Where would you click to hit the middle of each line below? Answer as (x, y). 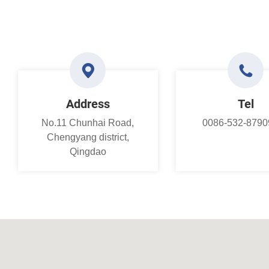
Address (88, 103)
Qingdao (88, 152)
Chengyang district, (88, 137)
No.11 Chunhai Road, (88, 123)
